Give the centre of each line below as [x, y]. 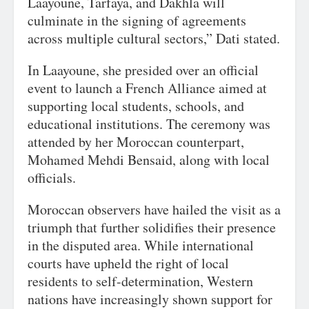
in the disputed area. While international [141, 245]
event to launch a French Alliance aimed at [147, 88]
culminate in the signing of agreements [137, 20]
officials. [52, 178]
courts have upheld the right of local [128, 263]
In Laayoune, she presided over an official [143, 70]
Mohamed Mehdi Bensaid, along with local [149, 160]
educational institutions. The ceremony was [149, 124]
